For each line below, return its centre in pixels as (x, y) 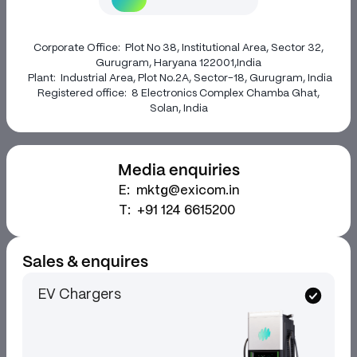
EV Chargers (80, 295)
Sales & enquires (85, 263)
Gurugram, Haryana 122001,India (178, 63)
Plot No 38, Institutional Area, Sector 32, (224, 48)
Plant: (43, 78)
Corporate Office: (79, 48)
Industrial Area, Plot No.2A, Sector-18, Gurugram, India (196, 78)
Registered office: (84, 94)
